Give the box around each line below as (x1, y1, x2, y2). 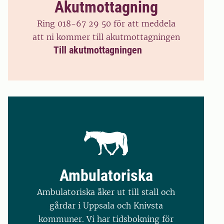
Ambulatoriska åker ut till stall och (37, 186, 175, 197)
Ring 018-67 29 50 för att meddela (36, 18, 175, 28)
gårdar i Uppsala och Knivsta (49, 200, 163, 210)
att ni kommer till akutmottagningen (32, 31, 180, 42)
